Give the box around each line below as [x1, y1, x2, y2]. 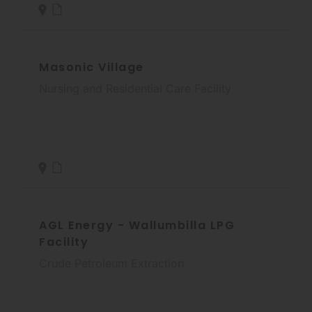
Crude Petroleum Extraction [39, 256, 184, 270]
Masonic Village [39, 58, 144, 75]
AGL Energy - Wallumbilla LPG [39, 217, 235, 233]
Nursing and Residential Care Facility [39, 81, 231, 95]
